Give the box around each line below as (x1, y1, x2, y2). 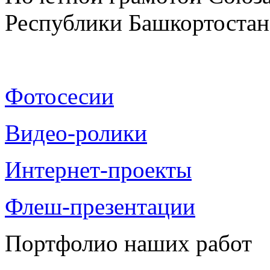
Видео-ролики (5, 120, 147, 146)
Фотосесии (5, 83, 114, 110)
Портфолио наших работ (5, 230, 252, 257)
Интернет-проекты (5, 157, 192, 183)
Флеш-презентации (5, 193, 195, 220)
